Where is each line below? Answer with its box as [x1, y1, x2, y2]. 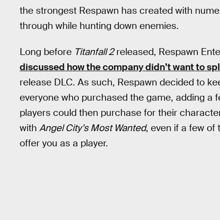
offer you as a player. [20, 137, 108, 149]
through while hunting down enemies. [20, 20, 179, 32]
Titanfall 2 [74, 45, 114, 58]
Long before [20, 45, 74, 58]
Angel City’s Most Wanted [39, 121, 146, 134]
